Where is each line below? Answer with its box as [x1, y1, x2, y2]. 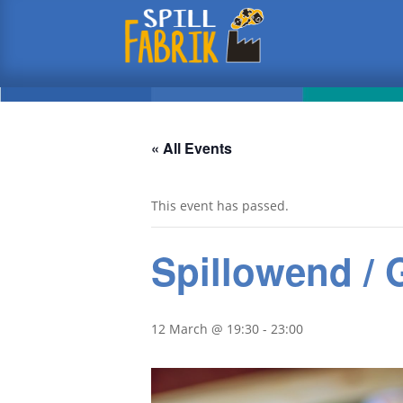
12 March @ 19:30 [151, 320, 259, 337]
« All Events [151, 138, 232, 158]
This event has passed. [151, 197, 289, 214]
